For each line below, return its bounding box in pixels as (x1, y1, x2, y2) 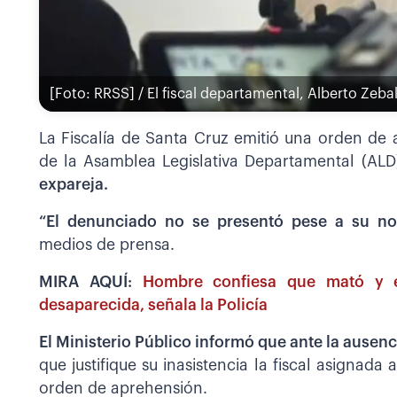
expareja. (39, 176, 108, 192)
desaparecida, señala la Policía (39, 297, 268, 313)
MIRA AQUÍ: (39, 274, 143, 290)
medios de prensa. (39, 237, 175, 253)
